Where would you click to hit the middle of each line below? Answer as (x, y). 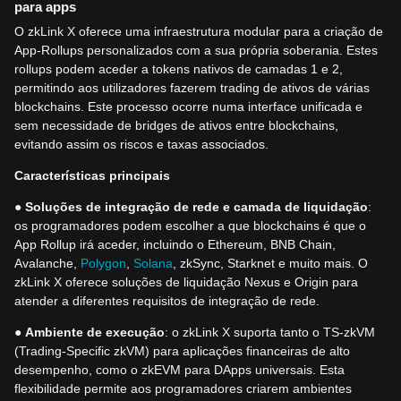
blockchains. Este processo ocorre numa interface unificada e (188, 107)
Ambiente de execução (95, 333)
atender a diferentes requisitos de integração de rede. (167, 301)
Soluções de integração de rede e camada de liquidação (196, 207)
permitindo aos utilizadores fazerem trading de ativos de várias (192, 88)
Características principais (92, 176)
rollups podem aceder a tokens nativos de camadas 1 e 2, (179, 69)
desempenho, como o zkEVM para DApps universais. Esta (179, 370)
